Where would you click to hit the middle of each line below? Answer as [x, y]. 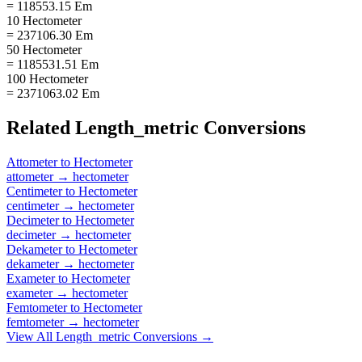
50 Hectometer [44, 49]
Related [41, 127]
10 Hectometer [44, 20]
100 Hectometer [47, 78]
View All [31, 336]
